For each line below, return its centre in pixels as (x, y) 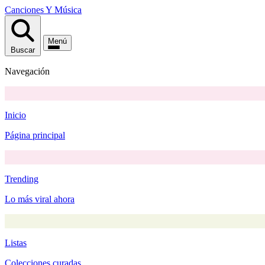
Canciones (24, 10)
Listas (16, 243)
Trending (22, 179)
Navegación (27, 71)
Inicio (15, 115)
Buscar (23, 50)
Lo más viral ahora (40, 199)
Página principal (35, 135)
